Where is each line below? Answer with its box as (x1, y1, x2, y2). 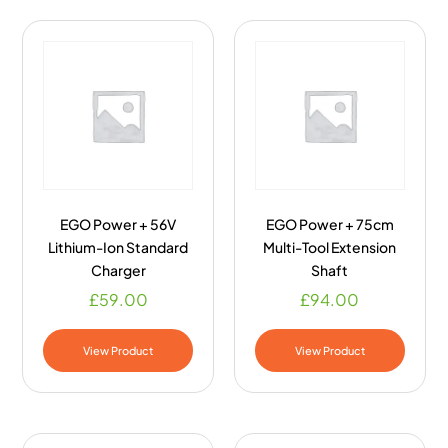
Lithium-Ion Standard (48, 238, 189, 257)
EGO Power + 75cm (265, 215, 394, 234)
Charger (90, 261, 146, 280)
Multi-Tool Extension (263, 238, 397, 257)
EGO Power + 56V (60, 215, 177, 234)
